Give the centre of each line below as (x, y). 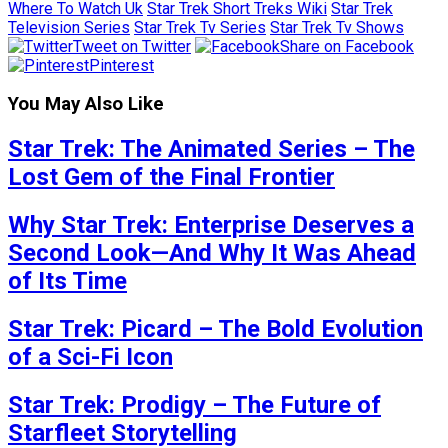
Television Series (69, 27)
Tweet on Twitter (132, 46)
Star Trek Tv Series (200, 27)
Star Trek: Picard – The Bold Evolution (215, 329)
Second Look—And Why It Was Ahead (212, 253)
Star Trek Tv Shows (337, 27)
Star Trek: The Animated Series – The (211, 149)
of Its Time (67, 281)
